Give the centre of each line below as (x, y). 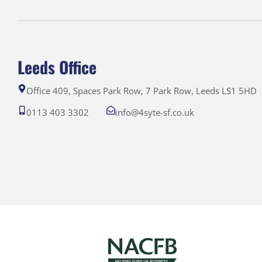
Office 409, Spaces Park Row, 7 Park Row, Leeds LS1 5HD (142, 90)
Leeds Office (57, 67)
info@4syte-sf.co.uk (155, 112)
